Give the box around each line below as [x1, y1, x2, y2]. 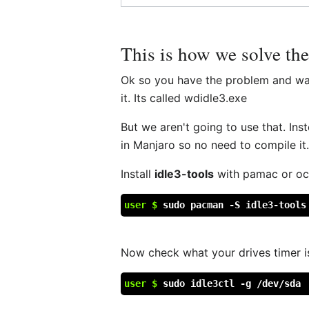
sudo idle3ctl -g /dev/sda [163, 277, 301, 289]
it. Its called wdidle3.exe [121, 90, 248, 105]
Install [121, 166, 155, 181]
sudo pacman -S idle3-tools [163, 199, 307, 210]
